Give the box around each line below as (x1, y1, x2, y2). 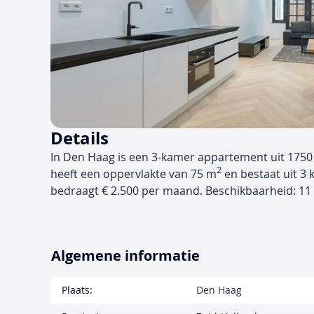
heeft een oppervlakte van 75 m (50, 166, 217, 182)
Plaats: (62, 283, 93, 297)
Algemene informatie (51, 246, 200, 266)
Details (50, 126, 109, 151)
